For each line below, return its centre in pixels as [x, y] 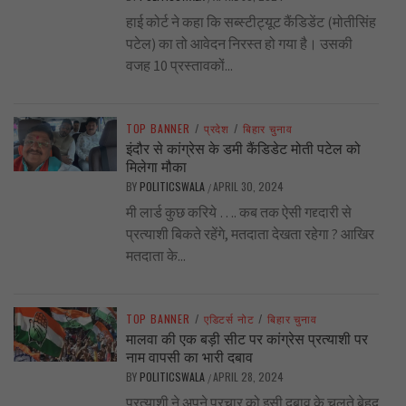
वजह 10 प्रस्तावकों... [179, 66]
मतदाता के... [155, 256]
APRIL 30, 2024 [248, 187]
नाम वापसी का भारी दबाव [189, 357]
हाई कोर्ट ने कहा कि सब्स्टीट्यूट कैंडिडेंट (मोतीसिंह [251, 22]
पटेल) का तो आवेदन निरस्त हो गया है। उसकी [239, 44]
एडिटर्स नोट [229, 319]
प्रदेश [216, 129]
